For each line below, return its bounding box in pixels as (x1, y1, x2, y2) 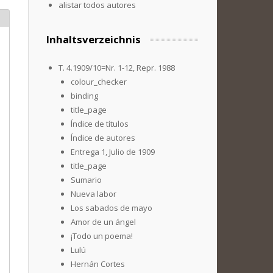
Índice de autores (71, 132, 135, 143)
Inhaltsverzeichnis (46, 32, 141, 46)
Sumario (71, 174, 102, 185)
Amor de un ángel (71, 216, 136, 227)
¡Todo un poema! (71, 230, 133, 241)
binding (71, 90, 98, 101)
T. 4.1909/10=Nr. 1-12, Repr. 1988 (58, 62, 175, 73)
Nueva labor (71, 188, 116, 199)
